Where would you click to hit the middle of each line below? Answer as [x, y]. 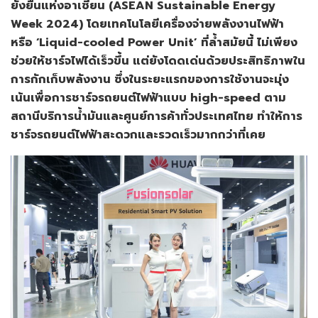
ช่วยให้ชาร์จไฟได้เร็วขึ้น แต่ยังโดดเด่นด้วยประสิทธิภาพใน [158, 61]
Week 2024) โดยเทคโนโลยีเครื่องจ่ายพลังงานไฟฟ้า [147, 24]
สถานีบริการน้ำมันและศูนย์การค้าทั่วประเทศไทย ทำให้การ [157, 117]
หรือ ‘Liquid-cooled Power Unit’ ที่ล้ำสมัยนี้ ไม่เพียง [154, 43]
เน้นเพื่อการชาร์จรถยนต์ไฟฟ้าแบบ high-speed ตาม [148, 98]
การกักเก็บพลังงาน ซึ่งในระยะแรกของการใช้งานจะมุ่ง [150, 80]
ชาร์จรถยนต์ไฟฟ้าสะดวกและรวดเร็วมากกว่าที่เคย [138, 135]
